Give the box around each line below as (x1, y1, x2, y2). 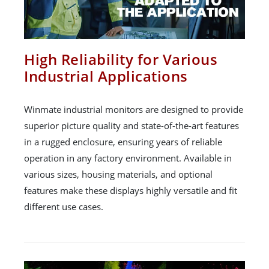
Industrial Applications (24, 66, 188, 86)
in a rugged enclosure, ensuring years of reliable (24, 136, 222, 148)
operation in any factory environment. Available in (24, 152, 232, 165)
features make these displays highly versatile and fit (24, 184, 237, 197)
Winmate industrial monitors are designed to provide (24, 103, 243, 116)
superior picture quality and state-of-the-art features (24, 119, 239, 132)
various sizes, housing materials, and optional (24, 168, 213, 181)
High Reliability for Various (24, 49, 217, 70)
